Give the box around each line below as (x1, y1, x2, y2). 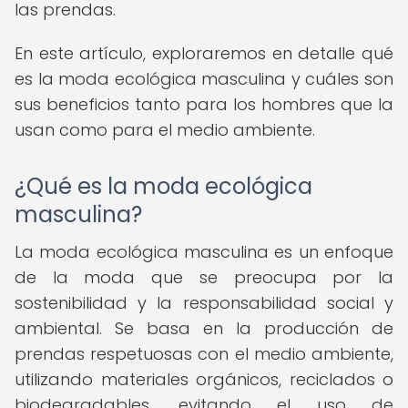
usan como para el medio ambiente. (15, 118, 315, 141)
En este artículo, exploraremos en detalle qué (15, 42, 393, 65)
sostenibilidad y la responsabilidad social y (15, 291, 393, 314)
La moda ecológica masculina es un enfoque (15, 240, 393, 263)
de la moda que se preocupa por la (15, 266, 393, 289)
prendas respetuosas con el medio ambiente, (15, 342, 393, 365)
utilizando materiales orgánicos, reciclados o (15, 368, 393, 391)
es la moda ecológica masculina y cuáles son (15, 67, 393, 90)
